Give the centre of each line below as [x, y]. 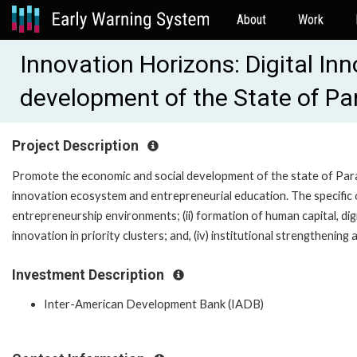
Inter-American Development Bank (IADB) [154, 304]
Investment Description [90, 275]
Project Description [77, 146]
